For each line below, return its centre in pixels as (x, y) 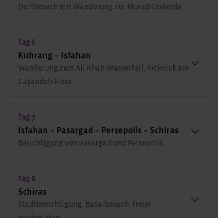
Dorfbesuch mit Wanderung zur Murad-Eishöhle (100, 7)
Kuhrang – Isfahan (54, 56)
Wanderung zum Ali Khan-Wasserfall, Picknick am (103, 68)
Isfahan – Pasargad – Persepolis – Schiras (98, 131)
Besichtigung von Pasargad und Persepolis (91, 143)
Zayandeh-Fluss (45, 82)
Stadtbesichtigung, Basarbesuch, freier (85, 204)
